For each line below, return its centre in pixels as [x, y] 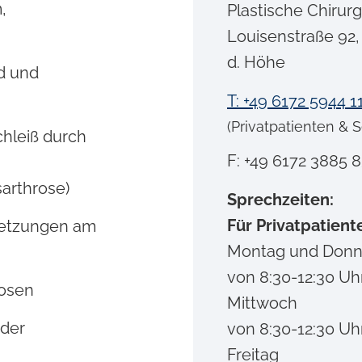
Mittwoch [262, 303]
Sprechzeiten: [280, 200]
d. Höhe [256, 62]
